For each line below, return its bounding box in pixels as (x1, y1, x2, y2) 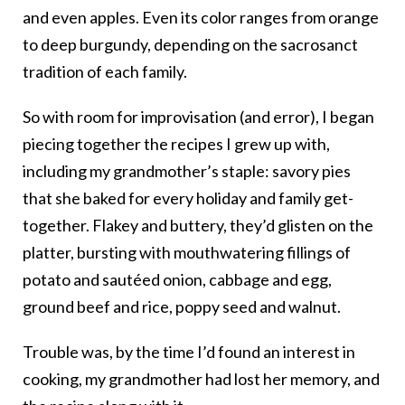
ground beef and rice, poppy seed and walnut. (23, 297, 341, 317)
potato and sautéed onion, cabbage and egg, (23, 269, 332, 290)
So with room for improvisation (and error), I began (23, 107, 374, 127)
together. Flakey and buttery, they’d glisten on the (23, 215, 373, 236)
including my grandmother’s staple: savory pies (23, 161, 351, 182)
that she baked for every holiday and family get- (23, 188, 353, 209)
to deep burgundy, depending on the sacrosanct (23, 34, 358, 55)
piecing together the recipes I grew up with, (23, 134, 330, 155)
